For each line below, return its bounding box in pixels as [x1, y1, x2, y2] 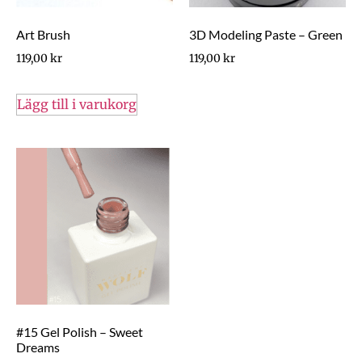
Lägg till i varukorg [17, 96, 137, 113]
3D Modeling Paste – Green [189, 26, 343, 42]
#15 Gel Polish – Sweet [16, 324, 143, 340]
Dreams [16, 339, 60, 356]
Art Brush [16, 26, 70, 42]
